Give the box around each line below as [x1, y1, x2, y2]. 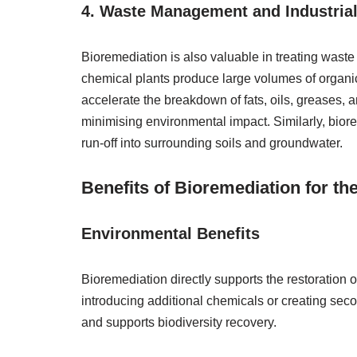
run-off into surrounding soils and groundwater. [81, 136, 343, 150]
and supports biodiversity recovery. [81, 316, 277, 329]
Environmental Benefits [81, 225, 260, 242]
